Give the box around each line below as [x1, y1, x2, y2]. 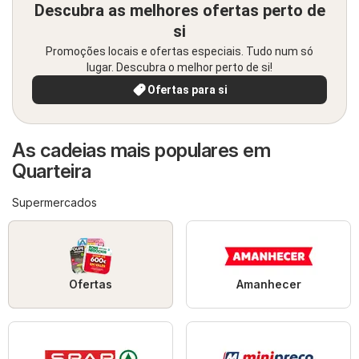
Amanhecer [236, 277, 301, 292]
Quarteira [12, 159, 91, 184]
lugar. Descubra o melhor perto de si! [87, 61, 272, 75]
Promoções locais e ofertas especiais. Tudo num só [46, 45, 313, 58]
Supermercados [12, 196, 97, 210]
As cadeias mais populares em [12, 139, 270, 163]
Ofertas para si [147, 83, 228, 97]
